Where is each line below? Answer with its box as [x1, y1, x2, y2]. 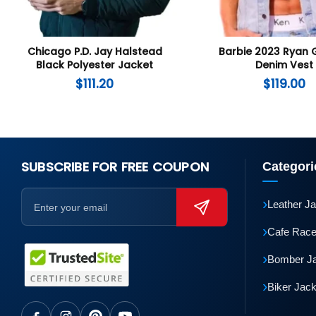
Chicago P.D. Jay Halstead [27, 44, 162, 59]
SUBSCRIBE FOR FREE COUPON [21, 158, 209, 176]
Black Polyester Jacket [36, 58, 154, 73]
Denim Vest [255, 58, 314, 73]
